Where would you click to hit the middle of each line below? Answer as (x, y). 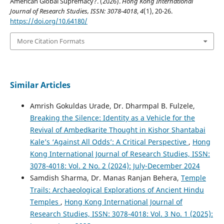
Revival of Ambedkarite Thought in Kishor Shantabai (117, 129)
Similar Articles (40, 85)
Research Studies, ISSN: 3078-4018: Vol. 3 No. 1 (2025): (121, 213)
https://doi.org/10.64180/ (48, 21)
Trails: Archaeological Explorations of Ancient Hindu (117, 189)
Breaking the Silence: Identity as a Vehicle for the (112, 117)
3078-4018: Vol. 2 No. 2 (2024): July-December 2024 (115, 165)
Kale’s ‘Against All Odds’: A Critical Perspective (109, 141)
